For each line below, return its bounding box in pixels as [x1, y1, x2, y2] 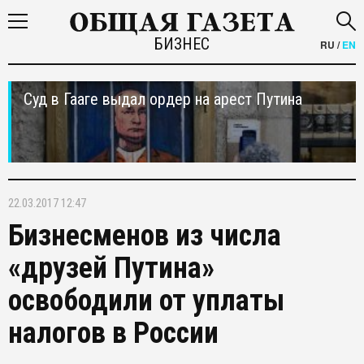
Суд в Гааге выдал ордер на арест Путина [24, 89, 302, 109]
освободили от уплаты [8, 284, 284, 318]
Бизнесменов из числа [8, 219, 281, 253]
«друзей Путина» [8, 251, 214, 285]
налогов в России [8, 316, 219, 350]
